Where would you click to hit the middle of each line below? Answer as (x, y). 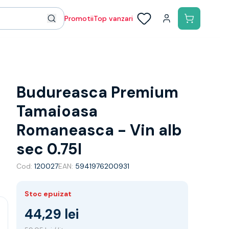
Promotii (79, 18)
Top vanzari (113, 18)
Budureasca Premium (97, 92)
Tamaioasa (57, 111)
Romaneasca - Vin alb (99, 130)
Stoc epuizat (48, 194)
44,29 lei (52, 214)
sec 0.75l (49, 149)
